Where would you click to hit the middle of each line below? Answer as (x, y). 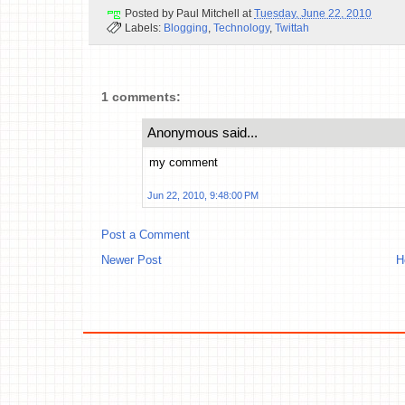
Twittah (292, 28)
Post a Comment (146, 235)
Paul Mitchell (208, 14)
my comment (184, 163)
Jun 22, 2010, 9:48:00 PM (203, 196)
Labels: (144, 28)
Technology (241, 28)
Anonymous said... (202, 133)
